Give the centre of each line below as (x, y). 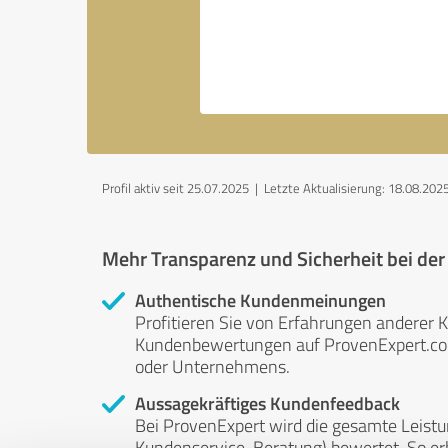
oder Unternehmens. (212, 366)
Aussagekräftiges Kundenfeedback (267, 403)
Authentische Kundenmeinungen (260, 300)
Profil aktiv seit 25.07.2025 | (183, 188)
